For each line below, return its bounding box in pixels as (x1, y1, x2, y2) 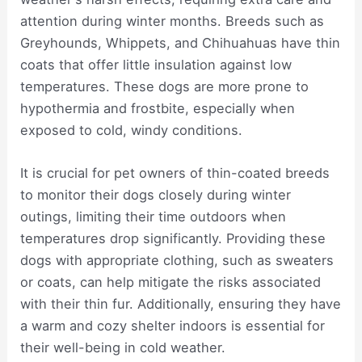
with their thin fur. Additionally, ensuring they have (20, 295, 342, 312)
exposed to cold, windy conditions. (20, 121, 243, 138)
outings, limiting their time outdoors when (20, 208, 287, 225)
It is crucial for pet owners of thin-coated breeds (20, 164, 330, 181)
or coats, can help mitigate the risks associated (20, 273, 322, 290)
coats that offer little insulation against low (20, 56, 293, 73)
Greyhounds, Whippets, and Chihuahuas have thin (20, 34, 341, 51)
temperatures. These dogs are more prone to (20, 78, 309, 95)
